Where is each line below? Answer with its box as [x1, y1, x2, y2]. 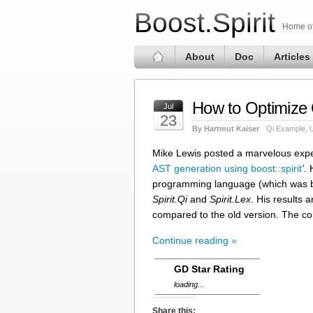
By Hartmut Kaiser [192, 124, 259, 133]
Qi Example [266, 124, 305, 133]
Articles [274, 51, 310, 62]
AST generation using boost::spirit [152, 163, 302, 174]
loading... [174, 280, 204, 289]
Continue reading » [152, 235, 237, 246]
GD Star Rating [174, 263, 245, 275]
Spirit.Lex [210, 194, 251, 205]
